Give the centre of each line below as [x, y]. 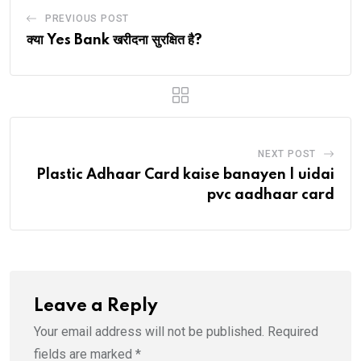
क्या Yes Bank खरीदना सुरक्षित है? [114, 41]
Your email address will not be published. [149, 332]
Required [293, 332]
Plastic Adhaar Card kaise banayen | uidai [185, 175]
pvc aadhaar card [271, 195]
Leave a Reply [96, 307]
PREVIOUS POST [87, 19]
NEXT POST [287, 154]
